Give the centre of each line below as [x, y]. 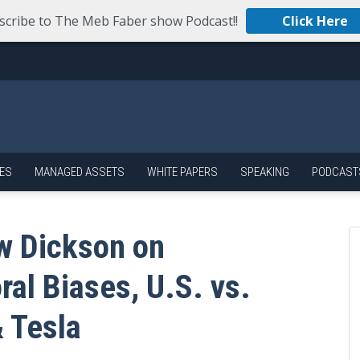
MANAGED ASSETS [80, 172]
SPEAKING [265, 172]
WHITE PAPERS [182, 172]
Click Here [315, 21]
